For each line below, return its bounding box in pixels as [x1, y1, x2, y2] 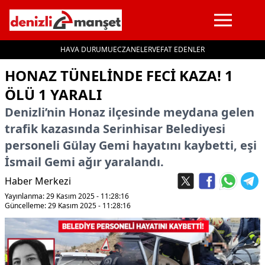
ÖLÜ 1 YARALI [5, 85, 102, 104]
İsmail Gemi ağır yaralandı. [5, 154, 164, 170]
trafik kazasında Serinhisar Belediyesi [5, 121, 225, 137]
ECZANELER [113, 44, 152, 54]
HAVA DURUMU [60, 44, 113, 54]
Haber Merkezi [5, 174, 71, 188]
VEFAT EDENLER [152, 44, 205, 54]
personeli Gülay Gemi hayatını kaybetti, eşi [5, 137, 257, 153]
